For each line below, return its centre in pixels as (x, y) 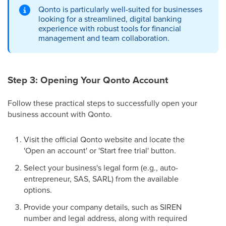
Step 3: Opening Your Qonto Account (88, 80)
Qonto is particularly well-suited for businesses (120, 9)
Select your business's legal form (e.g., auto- (101, 168)
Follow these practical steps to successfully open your (102, 103)
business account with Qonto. (60, 114)
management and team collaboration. (104, 38)
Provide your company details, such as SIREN (103, 207)
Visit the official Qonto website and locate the (104, 139)
